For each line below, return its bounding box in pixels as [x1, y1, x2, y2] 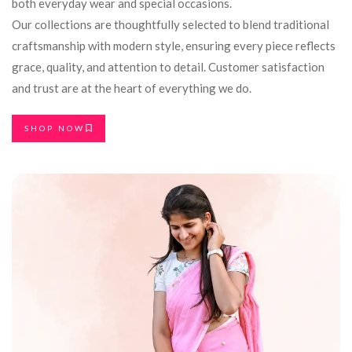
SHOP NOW [24, 123, 85, 133]
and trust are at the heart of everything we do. [12, 80, 251, 95]
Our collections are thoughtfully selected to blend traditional [12, 16, 329, 31]
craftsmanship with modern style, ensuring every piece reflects [12, 38, 335, 53]
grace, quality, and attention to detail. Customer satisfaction [12, 59, 324, 74]
